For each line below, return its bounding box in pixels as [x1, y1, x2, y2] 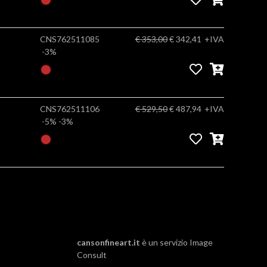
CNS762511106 [39, 104, 100, 114]
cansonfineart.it [76, 237, 142, 247]
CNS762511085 [39, 34, 100, 44]
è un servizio [141, 237, 190, 247]
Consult [76, 249, 107, 260]
